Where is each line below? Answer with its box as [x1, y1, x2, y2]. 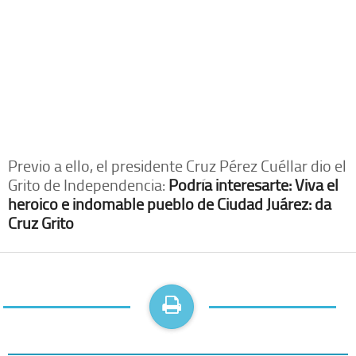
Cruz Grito [8, 211, 74, 234]
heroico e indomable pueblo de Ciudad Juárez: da [8, 192, 331, 215]
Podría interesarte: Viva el [168, 172, 339, 195]
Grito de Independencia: [8, 172, 168, 195]
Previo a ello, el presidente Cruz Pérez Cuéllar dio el [8, 153, 346, 176]
